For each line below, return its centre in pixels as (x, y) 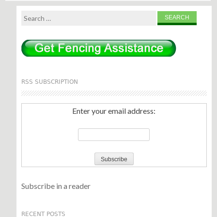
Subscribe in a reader (56, 186)
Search (32, 16)
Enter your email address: (114, 111)
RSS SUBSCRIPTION (49, 82)
